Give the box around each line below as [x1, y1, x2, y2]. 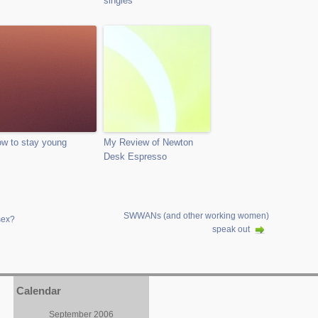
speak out [212, 224, 250, 235]
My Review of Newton [104, 137, 193, 148]
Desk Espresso [104, 151, 167, 162]
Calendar [16, 285, 61, 297]
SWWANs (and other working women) [124, 211, 269, 221]
